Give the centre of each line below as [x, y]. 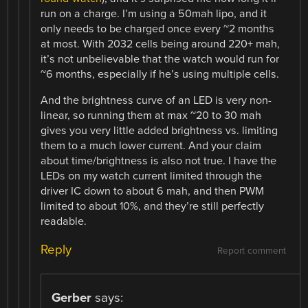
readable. [64, 222]
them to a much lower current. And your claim [151, 146]
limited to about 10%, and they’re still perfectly [153, 207]
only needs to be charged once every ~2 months [158, 29]
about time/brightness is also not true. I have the [159, 161]
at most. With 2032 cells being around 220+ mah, [161, 44]
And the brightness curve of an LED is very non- [156, 101]
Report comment [251, 251]
